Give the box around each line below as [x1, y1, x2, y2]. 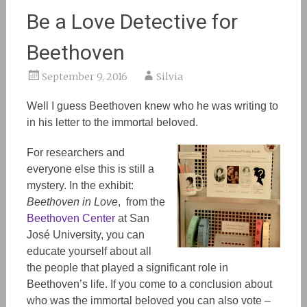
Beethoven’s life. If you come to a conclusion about [26, 278, 272, 290]
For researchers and [26, 147, 125, 158]
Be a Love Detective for [26, 10, 238, 34]
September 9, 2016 [41, 71, 127, 83]
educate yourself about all [26, 245, 151, 257]
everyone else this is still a [26, 163, 154, 175]
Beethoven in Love [26, 196, 118, 208]
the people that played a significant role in [26, 262, 228, 273]
